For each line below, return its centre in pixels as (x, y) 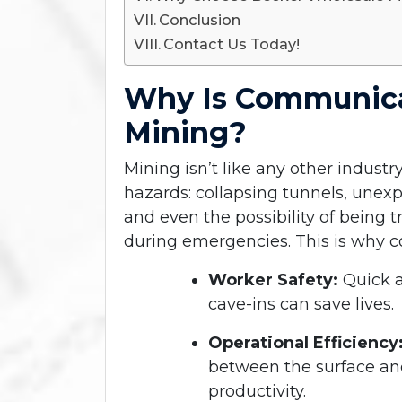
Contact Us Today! (232, 44)
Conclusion (200, 19)
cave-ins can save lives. (301, 304)
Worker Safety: (273, 280)
